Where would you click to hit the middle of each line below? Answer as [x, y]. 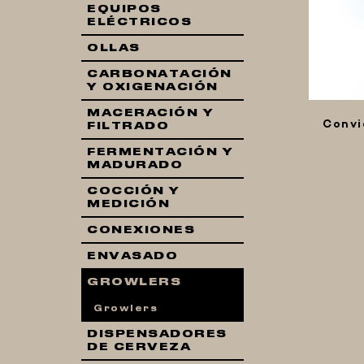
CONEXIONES [141, 230]
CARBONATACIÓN [160, 74]
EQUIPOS [124, 9]
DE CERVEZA [139, 347]
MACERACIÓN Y [150, 113]
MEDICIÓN [128, 204]
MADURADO [135, 165]
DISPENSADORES [157, 334]
